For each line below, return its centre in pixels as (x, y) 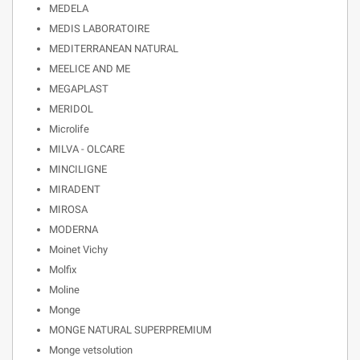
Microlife (69, 129)
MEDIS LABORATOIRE (99, 29)
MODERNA (74, 229)
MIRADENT (75, 189)
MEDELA (69, 8)
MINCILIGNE (78, 169)
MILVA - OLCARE (87, 149)
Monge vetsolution (91, 350)
